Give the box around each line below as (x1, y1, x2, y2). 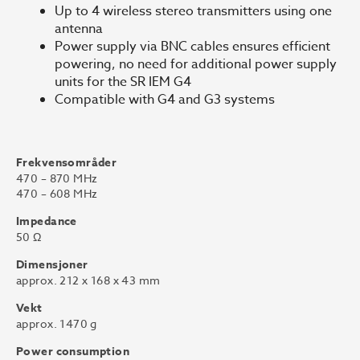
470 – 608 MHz (16, 185, 98, 201)
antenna (55, 19, 103, 39)
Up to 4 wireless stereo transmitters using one (55, 2, 332, 22)
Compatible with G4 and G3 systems (55, 90, 275, 110)
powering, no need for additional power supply (55, 55, 337, 75)
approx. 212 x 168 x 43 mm (16, 272, 161, 288)
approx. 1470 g (16, 315, 97, 331)
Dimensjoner (16, 256, 88, 273)
